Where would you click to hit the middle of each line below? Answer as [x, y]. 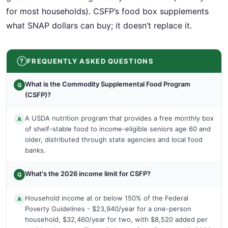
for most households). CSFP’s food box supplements [107, 11]
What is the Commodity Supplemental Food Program [108, 84]
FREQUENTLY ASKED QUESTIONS [90, 61]
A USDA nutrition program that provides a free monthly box [119, 118]
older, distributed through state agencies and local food [114, 139]
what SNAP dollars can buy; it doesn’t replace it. [99, 25]
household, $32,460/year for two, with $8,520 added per [116, 219]
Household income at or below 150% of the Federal [107, 198]
